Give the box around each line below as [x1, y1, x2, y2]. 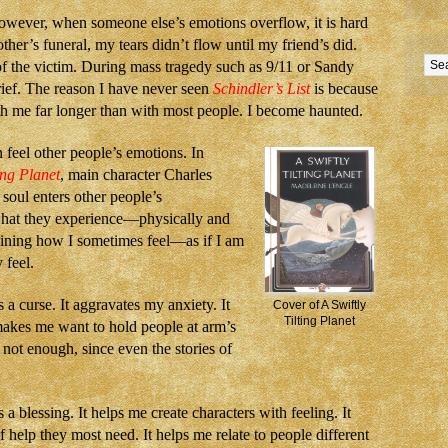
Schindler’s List [213, 80, 310, 97]
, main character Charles [60, 166, 212, 183]
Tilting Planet [284, 314, 355, 328]
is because [310, 80, 378, 97]
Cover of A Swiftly [273, 298, 366, 312]
